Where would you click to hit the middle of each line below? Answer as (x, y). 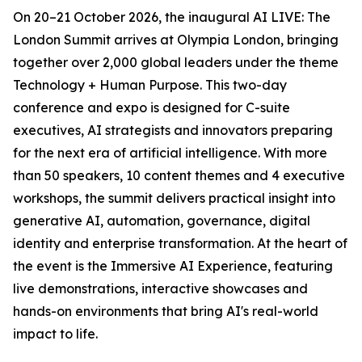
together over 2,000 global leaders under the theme (176, 62)
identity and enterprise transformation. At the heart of (180, 243)
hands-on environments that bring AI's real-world (166, 311)
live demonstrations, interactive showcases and (160, 288)
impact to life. (55, 334)
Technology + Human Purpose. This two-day (150, 85)
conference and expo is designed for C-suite (152, 107)
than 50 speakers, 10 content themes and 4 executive (179, 175)
